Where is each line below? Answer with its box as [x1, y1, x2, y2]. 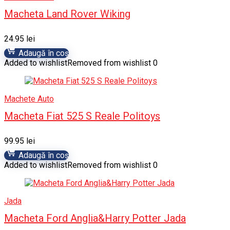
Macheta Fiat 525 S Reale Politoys [4, 110, 160, 122]
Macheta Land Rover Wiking [4, 8, 130, 20]
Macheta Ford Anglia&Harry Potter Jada [4, 212, 186, 224]
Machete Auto [4, 94, 54, 104]
